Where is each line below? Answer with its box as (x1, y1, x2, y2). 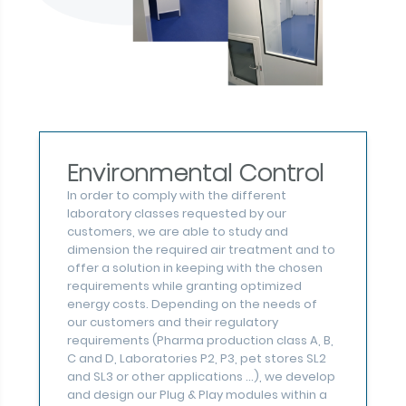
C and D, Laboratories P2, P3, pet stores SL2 (66, 350, 326, 368)
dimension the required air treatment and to (66, 241, 335, 259)
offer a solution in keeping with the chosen (66, 259, 323, 277)
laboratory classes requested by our (66, 205, 286, 223)
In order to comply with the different (66, 187, 286, 205)
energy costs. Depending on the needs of (66, 295, 317, 314)
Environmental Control (66, 157, 324, 190)
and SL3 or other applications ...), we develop (66, 368, 335, 386)
